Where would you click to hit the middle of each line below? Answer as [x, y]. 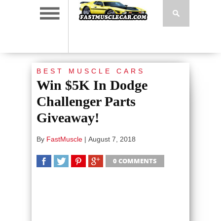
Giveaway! [68, 118]
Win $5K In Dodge [92, 85]
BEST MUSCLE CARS [91, 71]
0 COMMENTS [135, 161]
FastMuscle [64, 139]
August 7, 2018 [112, 139]
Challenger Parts [86, 101]
